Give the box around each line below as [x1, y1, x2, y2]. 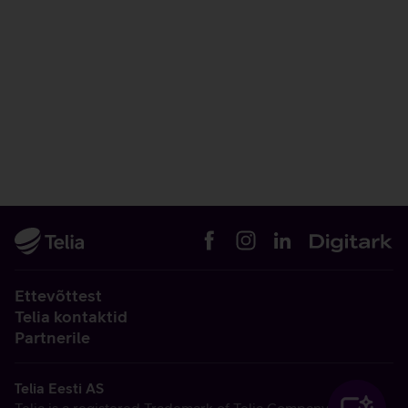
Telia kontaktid [15, 307, 127, 326]
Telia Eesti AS [14, 380, 104, 396]
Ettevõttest [15, 286, 102, 305]
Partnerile [15, 328, 90, 347]
